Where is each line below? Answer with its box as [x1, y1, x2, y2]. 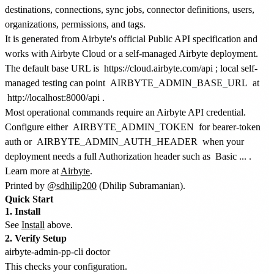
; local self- [215, 62, 257, 73]
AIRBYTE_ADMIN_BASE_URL [110, 77, 248, 88]
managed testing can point [5, 77, 108, 88]
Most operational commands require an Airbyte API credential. [5, 106, 246, 117]
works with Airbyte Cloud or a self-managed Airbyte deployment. [5, 48, 258, 59]
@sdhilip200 [47, 180, 97, 191]
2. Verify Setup [5, 232, 67, 243]
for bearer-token [196, 121, 261, 132]
